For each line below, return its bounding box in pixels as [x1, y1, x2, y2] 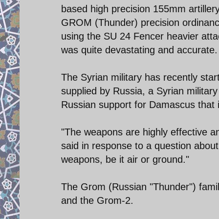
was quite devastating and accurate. [61, 44, 218, 55]
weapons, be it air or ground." [61, 153, 189, 165]
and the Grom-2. [61, 195, 133, 206]
